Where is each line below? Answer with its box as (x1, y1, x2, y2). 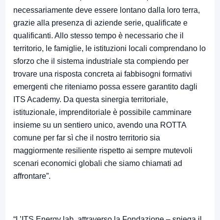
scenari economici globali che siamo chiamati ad (13, 159, 182, 168)
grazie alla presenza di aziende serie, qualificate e (13, 19, 188, 27)
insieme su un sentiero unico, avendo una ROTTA (13, 121, 186, 130)
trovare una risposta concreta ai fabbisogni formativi (13, 70, 192, 79)
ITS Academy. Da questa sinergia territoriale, (13, 95, 168, 104)
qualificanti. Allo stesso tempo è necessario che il (13, 31, 184, 40)
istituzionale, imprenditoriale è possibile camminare (13, 108, 192, 117)
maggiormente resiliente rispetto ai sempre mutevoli (13, 146, 192, 155)
